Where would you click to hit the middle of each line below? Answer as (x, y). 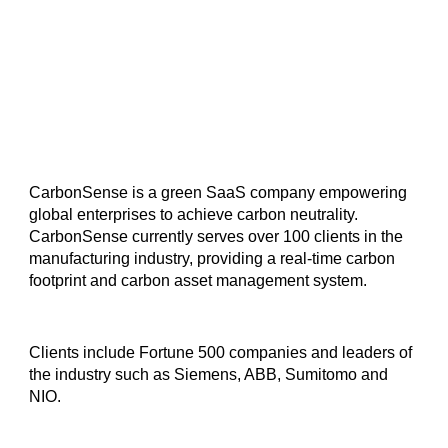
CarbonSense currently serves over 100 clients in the (216, 236)
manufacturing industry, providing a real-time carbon (212, 258)
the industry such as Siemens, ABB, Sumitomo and (209, 374)
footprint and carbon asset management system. (198, 280)
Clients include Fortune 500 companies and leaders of (221, 352)
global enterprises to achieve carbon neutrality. (194, 214)
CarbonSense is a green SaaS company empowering (218, 192)
